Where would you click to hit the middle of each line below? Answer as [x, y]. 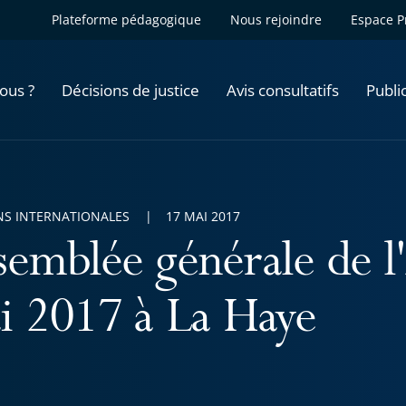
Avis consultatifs [283, 90]
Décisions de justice [130, 90]
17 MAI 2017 [203, 216]
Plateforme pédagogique [126, 19]
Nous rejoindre [276, 19]
